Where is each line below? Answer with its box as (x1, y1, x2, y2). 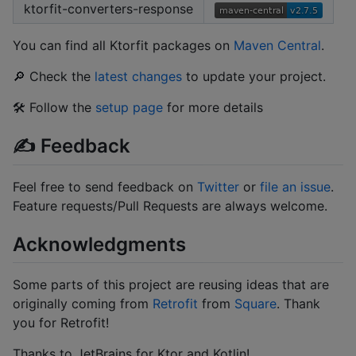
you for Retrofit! (13, 315, 109, 331)
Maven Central (234, 37, 321, 53)
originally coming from (13, 296, 153, 312)
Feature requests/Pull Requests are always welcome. (13, 197, 327, 214)
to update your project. (182, 68, 326, 84)
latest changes (95, 68, 182, 84)
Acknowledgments (13, 233, 186, 257)
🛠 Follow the (13, 99, 95, 115)
